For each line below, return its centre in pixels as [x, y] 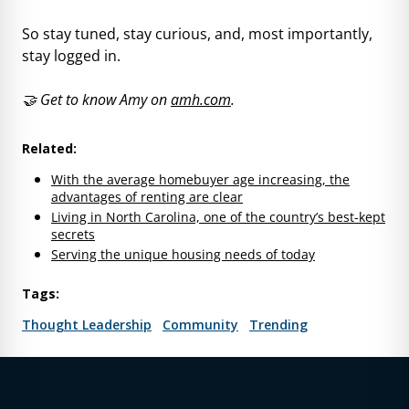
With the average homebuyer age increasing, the [200, 180]
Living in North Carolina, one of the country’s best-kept [218, 217]
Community [200, 325]
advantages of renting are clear [147, 197]
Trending [278, 325]
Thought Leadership [87, 325]
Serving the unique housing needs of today [183, 255]
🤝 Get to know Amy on [96, 100]
